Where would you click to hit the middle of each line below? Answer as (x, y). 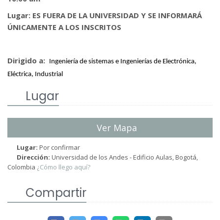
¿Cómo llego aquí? (64, 167)
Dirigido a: (28, 60)
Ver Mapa (115, 127)
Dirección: (34, 157)
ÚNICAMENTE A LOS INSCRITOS (65, 27)
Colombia (21, 167)
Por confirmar (60, 147)
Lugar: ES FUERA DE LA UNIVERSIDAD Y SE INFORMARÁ (105, 15)
